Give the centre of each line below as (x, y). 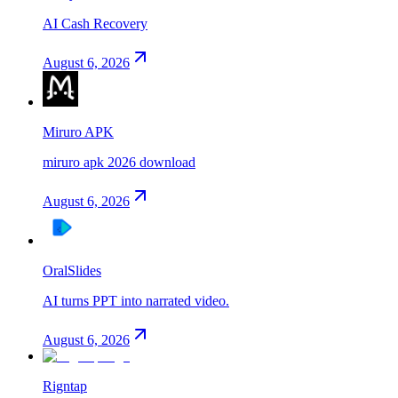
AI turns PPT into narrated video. (136, 300)
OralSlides (72, 270)
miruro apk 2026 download (119, 162)
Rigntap (65, 386)
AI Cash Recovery (95, 23)
